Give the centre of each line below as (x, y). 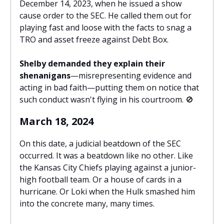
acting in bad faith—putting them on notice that (109, 88)
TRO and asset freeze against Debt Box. (94, 40)
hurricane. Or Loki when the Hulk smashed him (107, 192)
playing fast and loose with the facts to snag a (105, 28)
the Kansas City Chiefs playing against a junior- (108, 168)
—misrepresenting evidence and (131, 76)
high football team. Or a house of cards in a (100, 180)
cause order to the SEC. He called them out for (105, 16)
